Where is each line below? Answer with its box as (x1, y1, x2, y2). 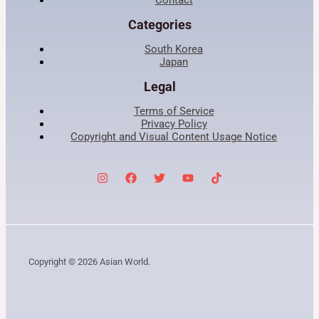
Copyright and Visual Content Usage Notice (70, 130, 277, 143)
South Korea (145, 42, 203, 56)
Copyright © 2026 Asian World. (28, 256, 150, 268)
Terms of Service (133, 105, 214, 117)
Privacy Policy (140, 117, 207, 130)
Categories (127, 16, 192, 32)
